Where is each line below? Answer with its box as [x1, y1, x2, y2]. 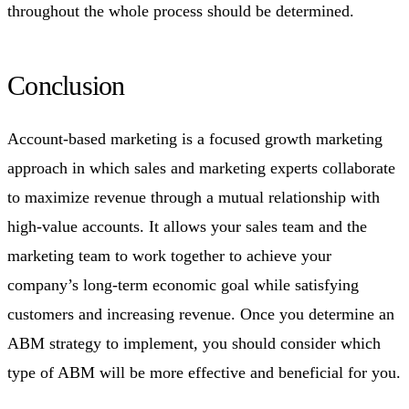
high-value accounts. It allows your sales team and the [7, 216, 367, 236]
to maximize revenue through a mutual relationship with [7, 187, 380, 206]
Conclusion [7, 69, 125, 100]
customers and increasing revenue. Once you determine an [7, 304, 394, 323]
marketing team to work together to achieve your [7, 246, 331, 265]
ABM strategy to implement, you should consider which [7, 333, 381, 352]
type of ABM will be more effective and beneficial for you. [7, 362, 401, 382]
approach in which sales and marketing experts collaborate [7, 158, 395, 177]
